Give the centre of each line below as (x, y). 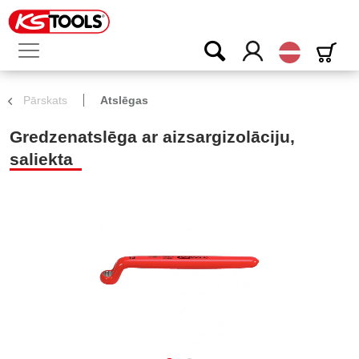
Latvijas (320, 48)
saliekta (41, 159)
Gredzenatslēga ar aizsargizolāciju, (152, 137)
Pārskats (45, 100)
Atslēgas (124, 100)
